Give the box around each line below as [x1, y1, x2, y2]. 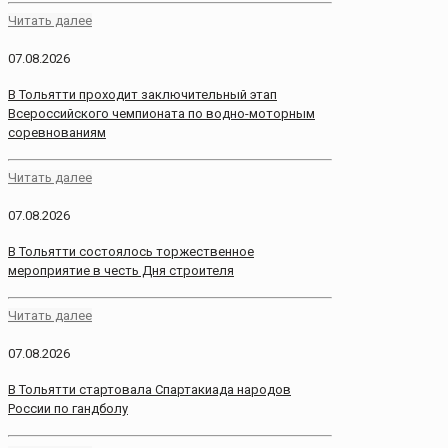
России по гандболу [8, 401, 128, 417]
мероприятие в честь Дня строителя [8, 263, 234, 279]
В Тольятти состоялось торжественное [8, 244, 254, 260]
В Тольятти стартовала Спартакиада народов [8, 382, 291, 398]
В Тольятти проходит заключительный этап [8, 86, 277, 102]
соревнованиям [8, 124, 106, 140]
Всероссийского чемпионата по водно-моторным [8, 105, 315, 121]
